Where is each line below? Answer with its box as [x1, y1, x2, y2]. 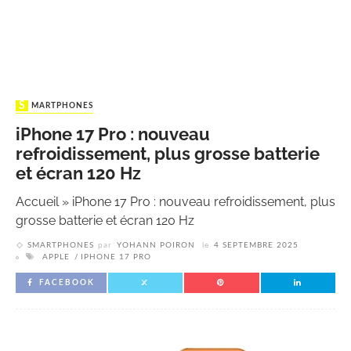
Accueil [16, 194, 59, 210]
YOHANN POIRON [117, 241, 195, 250]
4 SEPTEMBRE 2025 [214, 241, 299, 250]
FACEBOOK [39, 279, 95, 288]
